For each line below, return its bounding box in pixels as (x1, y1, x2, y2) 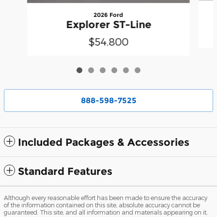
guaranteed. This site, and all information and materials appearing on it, (4, 208, 207, 216)
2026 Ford (93, 11, 124, 18)
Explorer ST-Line (65, 18, 151, 31)
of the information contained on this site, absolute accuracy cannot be (4, 201, 200, 208)
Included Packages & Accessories (18, 136, 189, 148)
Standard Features (18, 165, 112, 177)
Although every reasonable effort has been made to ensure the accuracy (4, 194, 207, 201)
